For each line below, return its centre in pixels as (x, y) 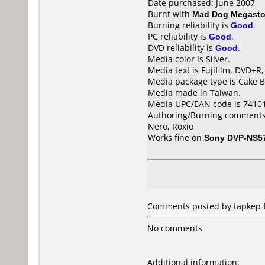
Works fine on (176, 138)
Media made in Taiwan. (194, 93)
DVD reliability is (182, 48)
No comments (175, 228)
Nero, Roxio (171, 126)
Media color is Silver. (189, 59)
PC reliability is (178, 36)
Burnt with (170, 14)
